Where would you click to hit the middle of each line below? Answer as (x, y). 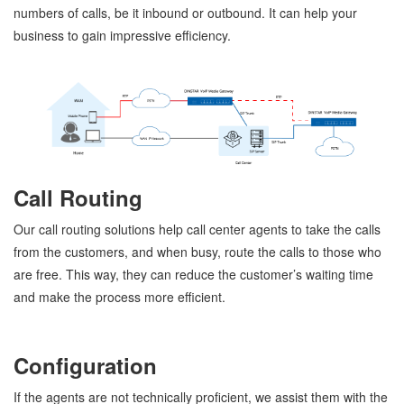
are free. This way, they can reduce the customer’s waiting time (193, 275)
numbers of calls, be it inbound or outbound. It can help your (185, 12)
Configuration (85, 366)
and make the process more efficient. (119, 297)
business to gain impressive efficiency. (122, 35)
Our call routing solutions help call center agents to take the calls (197, 230)
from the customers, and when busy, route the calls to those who (197, 252)
